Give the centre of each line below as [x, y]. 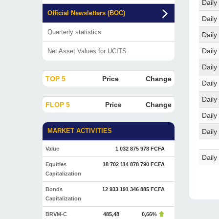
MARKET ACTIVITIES [80, 131]
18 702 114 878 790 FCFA [134, 164]
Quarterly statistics [74, 32]
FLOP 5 [58, 105]
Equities [56, 164]
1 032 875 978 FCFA [140, 149]
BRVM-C [56, 214]
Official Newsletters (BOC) [86, 13]
